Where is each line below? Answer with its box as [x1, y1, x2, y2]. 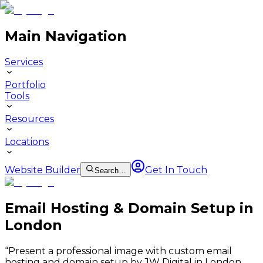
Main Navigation [5, 27, 127, 45]
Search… [95, 166, 126, 175]
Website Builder [5, 164, 80, 176]
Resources [5, 113, 54, 124]
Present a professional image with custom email [8, 245, 232, 257]
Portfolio [5, 79, 46, 90]
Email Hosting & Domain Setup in [5, 199, 254, 217]
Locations [5, 136, 49, 147]
